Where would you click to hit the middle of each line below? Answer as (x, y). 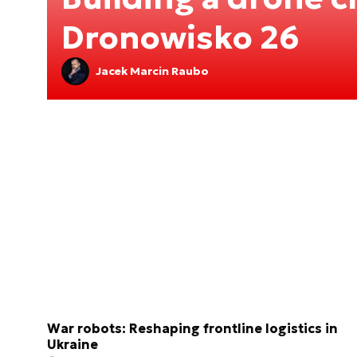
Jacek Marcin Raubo (152, 71)
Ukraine (73, 345)
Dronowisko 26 (180, 37)
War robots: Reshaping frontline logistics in (192, 329)
